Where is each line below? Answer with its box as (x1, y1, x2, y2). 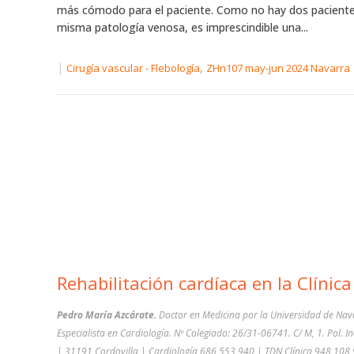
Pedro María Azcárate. (57, 308, 156, 322)
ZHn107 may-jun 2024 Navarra (206, 61, 350, 76)
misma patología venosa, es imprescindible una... (57, 20, 308, 35)
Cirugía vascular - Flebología (66, 61, 200, 76)
